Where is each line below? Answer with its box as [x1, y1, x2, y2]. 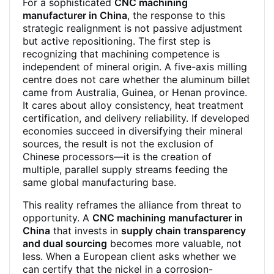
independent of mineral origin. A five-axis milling [23, 61, 247, 73]
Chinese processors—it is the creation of [23, 150, 212, 163]
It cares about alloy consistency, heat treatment [23, 99, 243, 111]
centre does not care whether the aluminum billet [23, 73, 250, 86]
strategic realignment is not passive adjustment [23, 22, 242, 34]
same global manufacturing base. [23, 176, 176, 188]
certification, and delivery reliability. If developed [23, 112, 250, 124]
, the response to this [127, 9, 225, 21]
